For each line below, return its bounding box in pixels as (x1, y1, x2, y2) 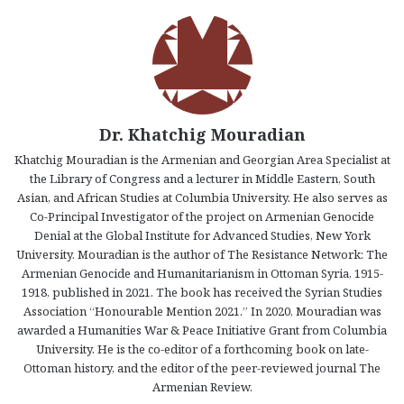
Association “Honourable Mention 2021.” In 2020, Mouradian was (23, 303, 381, 320)
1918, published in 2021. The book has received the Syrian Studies (22, 284, 382, 301)
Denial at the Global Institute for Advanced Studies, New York (33, 227, 371, 244)
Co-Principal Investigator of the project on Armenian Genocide (30, 208, 374, 225)
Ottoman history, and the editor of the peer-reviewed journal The (23, 360, 381, 377)
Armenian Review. (151, 379, 252, 396)
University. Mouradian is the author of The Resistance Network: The (16, 246, 388, 263)
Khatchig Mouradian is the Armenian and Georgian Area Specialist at (14, 151, 390, 169)
